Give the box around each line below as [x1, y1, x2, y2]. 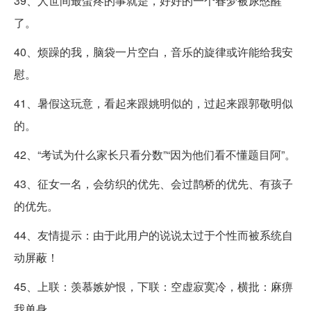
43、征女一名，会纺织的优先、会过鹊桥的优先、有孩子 [14, 176, 293, 192]
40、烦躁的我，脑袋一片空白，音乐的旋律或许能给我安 [14, 44, 293, 60]
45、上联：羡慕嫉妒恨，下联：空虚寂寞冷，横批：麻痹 [14, 278, 293, 295]
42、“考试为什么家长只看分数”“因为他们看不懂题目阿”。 [14, 146, 296, 163]
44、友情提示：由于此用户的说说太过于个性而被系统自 [14, 227, 293, 244]
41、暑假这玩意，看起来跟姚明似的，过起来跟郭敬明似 [14, 95, 293, 112]
